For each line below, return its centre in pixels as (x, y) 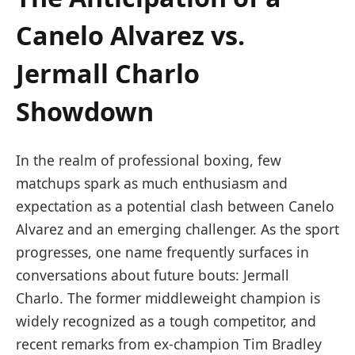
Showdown (85, 111)
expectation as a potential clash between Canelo (175, 206)
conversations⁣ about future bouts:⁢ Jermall (153, 275)
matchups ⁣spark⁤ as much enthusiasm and (152, 183)
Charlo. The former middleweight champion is (168, 298)
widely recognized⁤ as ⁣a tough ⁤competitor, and (166, 321)
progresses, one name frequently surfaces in (162, 252)
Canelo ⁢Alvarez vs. (130, 35)
